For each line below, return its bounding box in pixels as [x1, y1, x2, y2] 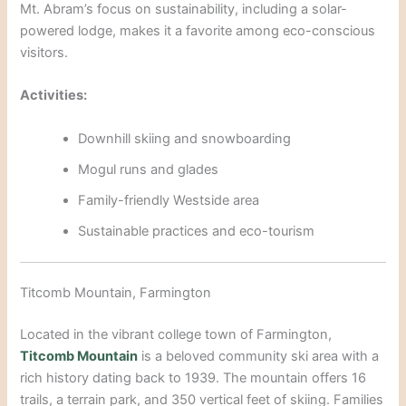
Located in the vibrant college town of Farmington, [20, 326, 333, 343]
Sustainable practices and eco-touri [78, 222, 296, 239]
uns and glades [124, 160, 219, 178]
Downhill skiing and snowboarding [78, 130, 292, 147]
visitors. [20, 43, 69, 61]
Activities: [20, 87, 88, 104]
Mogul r [78, 160, 125, 178]
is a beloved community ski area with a [141, 348, 380, 365]
